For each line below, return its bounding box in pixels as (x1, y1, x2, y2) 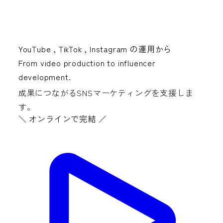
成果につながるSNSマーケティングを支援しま (18, 86, 194, 99)
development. (18, 70, 71, 83)
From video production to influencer (18, 56, 156, 69)
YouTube (18, 42, 51, 55)
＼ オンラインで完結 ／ (18, 112, 107, 125)
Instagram (90, 42, 128, 55)
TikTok (58, 42, 82, 55)
